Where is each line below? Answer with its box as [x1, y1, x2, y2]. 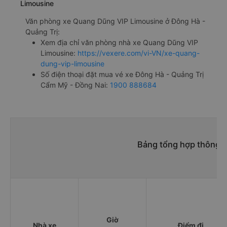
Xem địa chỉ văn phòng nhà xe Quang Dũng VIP [41, 37, 198, 47]
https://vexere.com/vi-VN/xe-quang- [78, 48, 200, 57]
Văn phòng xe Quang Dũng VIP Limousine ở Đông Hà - [25, 16, 205, 25]
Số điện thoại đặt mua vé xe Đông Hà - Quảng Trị [41, 69, 204, 79]
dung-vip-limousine [41, 59, 104, 68]
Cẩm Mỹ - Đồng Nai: [41, 80, 110, 89]
